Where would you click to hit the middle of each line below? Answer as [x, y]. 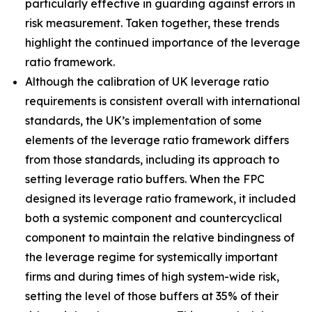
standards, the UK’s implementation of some [143, 120]
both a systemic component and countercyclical [154, 218]
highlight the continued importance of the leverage [163, 42]
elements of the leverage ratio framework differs [157, 140]
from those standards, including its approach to [152, 159]
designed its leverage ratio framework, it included [161, 198]
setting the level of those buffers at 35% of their [152, 296]
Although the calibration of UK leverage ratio [147, 81]
